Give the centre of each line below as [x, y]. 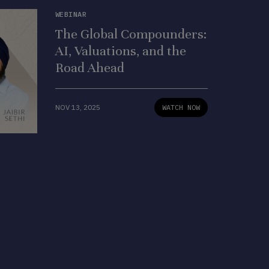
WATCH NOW [181, 107]
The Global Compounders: [131, 34]
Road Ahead [89, 68]
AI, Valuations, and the [120, 51]
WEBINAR [71, 14]
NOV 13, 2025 [77, 107]
